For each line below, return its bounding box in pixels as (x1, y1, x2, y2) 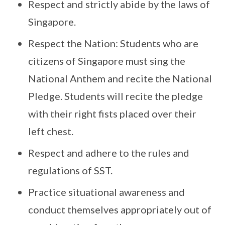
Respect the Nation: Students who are (28, 37, 198, 49)
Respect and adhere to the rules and (28, 147, 189, 159)
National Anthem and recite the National (28, 72, 212, 84)
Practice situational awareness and (28, 186, 185, 198)
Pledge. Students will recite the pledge (28, 90, 203, 102)
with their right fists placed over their (28, 107, 196, 120)
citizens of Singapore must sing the (28, 55, 185, 67)
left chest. (28, 125, 73, 137)
